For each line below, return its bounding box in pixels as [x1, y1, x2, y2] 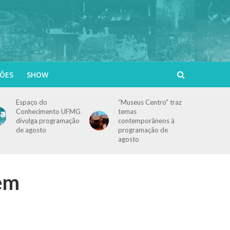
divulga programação [16, 117, 80, 125]
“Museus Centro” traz [118, 98, 182, 106]
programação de [118, 126, 168, 134]
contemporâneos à [118, 117, 175, 125]
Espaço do [16, 98, 48, 106]
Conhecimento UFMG [16, 107, 81, 116]
